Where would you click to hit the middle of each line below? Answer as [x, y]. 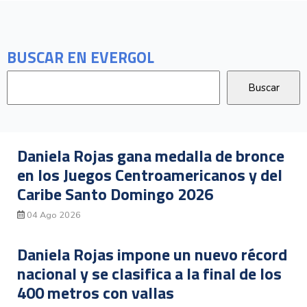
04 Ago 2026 [53, 215]
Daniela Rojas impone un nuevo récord [152, 255]
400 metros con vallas [96, 293]
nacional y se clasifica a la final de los [149, 274]
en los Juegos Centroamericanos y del [150, 174]
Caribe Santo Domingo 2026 [115, 194]
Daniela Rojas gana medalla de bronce [151, 155]
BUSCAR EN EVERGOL [81, 57]
